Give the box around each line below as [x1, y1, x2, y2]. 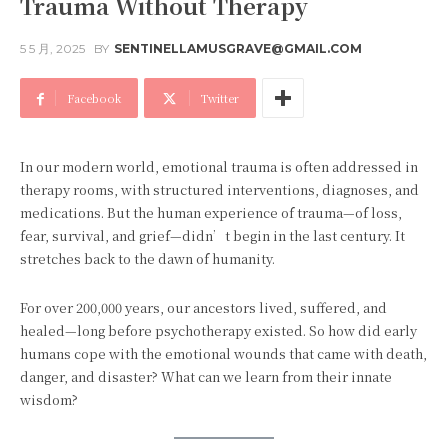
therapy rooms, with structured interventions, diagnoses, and [20, 180, 419, 199]
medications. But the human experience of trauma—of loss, [20, 203, 402, 222]
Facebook [67, 90, 121, 106]
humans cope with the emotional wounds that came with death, [20, 344, 427, 363]
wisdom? [20, 390, 78, 409]
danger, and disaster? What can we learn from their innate [20, 367, 392, 386]
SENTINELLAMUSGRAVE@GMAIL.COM [114, 41, 362, 57]
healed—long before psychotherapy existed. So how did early [20, 321, 417, 340]
